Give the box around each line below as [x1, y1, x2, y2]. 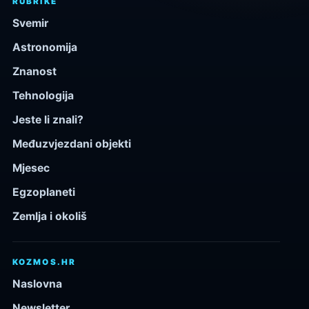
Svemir [12, 16, 48, 30]
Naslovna [12, 277, 62, 290]
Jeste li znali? [12, 112, 83, 126]
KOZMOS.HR [12, 257, 76, 267]
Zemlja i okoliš [12, 209, 87, 223]
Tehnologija [12, 88, 74, 102]
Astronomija [12, 40, 77, 54]
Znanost [12, 64, 57, 78]
